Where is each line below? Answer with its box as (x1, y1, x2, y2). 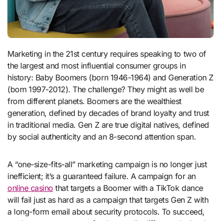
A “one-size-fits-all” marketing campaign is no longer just (7, 159, 207, 169)
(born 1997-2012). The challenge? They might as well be (7, 84, 204, 94)
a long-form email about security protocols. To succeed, (7, 206, 205, 217)
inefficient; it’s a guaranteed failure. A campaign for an (7, 171, 196, 181)
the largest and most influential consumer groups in (7, 60, 186, 71)
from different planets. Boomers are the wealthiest (7, 96, 182, 106)
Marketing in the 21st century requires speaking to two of (7, 48, 14, 59)
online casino (7, 183, 53, 193)
